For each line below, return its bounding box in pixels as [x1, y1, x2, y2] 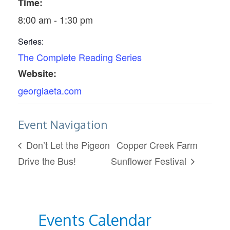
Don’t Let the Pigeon [24, 138, 110, 151]
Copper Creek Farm [116, 138, 198, 151]
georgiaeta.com [18, 84, 82, 98]
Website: [18, 67, 56, 81]
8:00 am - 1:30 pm [18, 13, 93, 27]
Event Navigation [18, 117, 107, 131]
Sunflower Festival [110, 154, 189, 168]
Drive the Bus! [18, 154, 76, 168]
